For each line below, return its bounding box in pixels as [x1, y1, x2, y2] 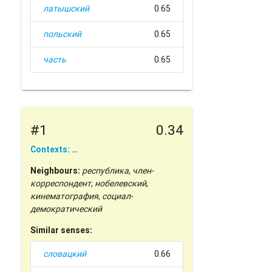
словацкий [43, 248, 87, 260]
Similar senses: [30, 225, 93, 236]
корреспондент [30, 178, 92, 189]
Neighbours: [30, 165, 81, 177]
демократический [30, 203, 103, 215]
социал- [102, 191, 134, 202]
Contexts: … [30, 144, 78, 155]
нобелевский [95, 178, 147, 189]
